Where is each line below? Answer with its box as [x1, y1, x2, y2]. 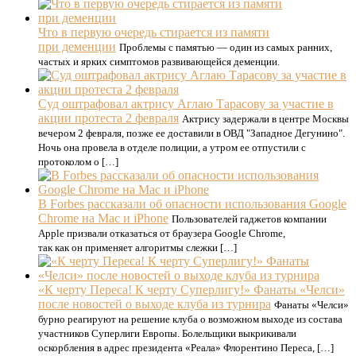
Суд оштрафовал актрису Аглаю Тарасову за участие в [38, 96, 334, 110]
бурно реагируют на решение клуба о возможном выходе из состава [38, 312, 342, 325]
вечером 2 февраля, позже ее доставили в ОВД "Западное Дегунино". [38, 126, 345, 139]
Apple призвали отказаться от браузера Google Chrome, [38, 226, 285, 239]
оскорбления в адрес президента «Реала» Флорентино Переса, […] [38, 341, 334, 354]
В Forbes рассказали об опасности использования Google [38, 196, 346, 211]
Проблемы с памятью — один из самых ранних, [119, 41, 332, 53]
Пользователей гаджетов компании [172, 212, 327, 225]
